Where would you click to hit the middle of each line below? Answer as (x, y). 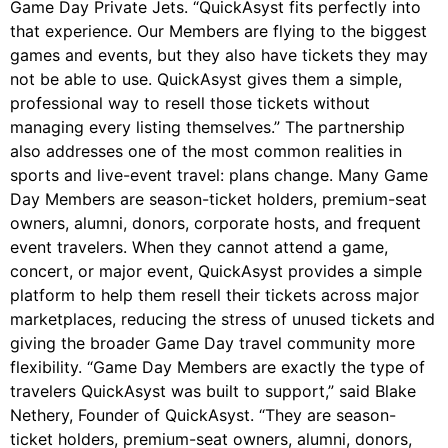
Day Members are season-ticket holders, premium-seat (218, 199)
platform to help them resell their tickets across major (214, 295)
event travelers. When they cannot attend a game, (199, 247)
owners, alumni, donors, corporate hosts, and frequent (215, 223)
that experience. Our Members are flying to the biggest (218, 31)
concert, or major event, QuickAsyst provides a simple (216, 271)
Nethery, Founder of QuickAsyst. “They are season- (203, 415)
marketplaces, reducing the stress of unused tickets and (222, 319)
